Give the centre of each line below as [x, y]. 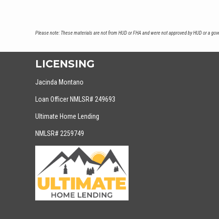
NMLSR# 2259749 [60, 133]
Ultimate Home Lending [67, 116]
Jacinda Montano [59, 82]
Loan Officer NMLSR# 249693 [75, 99]
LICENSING [65, 64]
